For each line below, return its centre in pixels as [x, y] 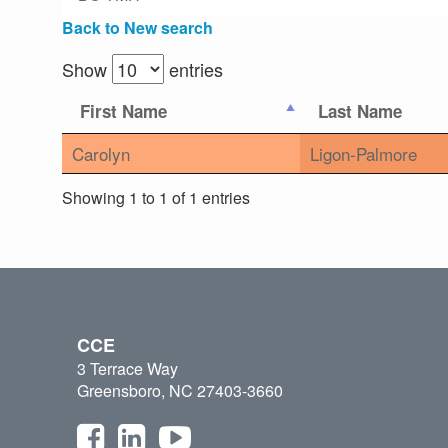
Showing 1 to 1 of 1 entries [156, 197]
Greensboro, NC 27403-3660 [180, 391]
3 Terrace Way [127, 369]
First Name [123, 111]
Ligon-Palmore [363, 154]
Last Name [360, 111]
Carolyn [101, 154]
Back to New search [137, 28]
